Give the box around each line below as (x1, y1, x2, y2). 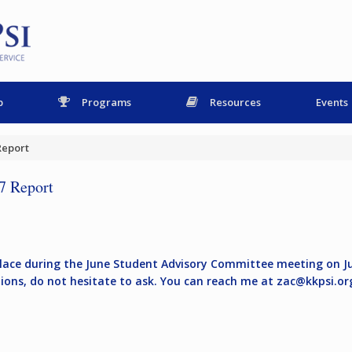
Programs (82, 95, 131, 109)
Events (316, 95, 348, 109)
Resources (210, 95, 261, 109)
